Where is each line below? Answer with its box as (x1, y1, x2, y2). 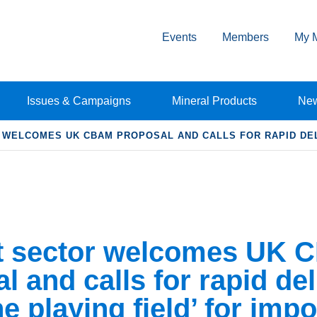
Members (222, 30, 269, 43)
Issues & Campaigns (26, 95, 131, 107)
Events (162, 30, 197, 43)
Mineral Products (171, 95, 257, 107)
